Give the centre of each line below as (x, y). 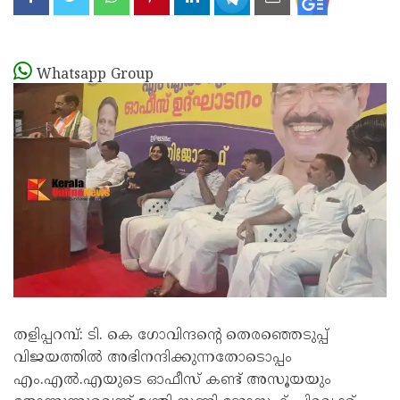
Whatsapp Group (95, 75)
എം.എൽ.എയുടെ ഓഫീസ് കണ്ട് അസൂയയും (172, 380)
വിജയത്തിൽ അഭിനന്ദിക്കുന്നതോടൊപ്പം (153, 358)
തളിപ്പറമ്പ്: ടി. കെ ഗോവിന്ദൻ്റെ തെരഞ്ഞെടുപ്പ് (171, 336)
